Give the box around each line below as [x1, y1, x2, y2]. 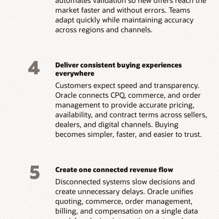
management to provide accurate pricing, [55, 99, 195, 109]
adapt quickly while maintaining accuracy [55, 14, 194, 24]
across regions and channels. [55, 24, 153, 34]
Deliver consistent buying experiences [55, 60, 182, 70]
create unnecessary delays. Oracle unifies [55, 186, 193, 196]
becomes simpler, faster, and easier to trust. [55, 129, 202, 139]
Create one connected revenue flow [55, 165, 173, 175]
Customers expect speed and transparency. [55, 80, 199, 90]
